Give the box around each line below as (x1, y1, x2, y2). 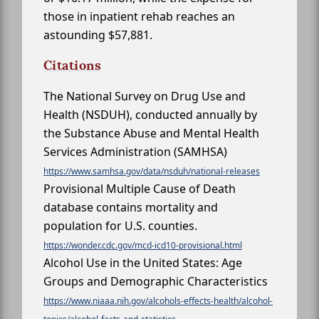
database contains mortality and (43, 199, 218, 216)
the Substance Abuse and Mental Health (43, 125, 259, 142)
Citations (43, 57, 102, 74)
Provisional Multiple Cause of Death (43, 181, 236, 197)
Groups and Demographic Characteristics (43, 273, 268, 290)
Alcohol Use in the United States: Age (43, 255, 242, 271)
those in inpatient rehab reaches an (43, 9, 235, 25)
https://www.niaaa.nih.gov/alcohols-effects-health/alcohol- (43, 295, 273, 308)
